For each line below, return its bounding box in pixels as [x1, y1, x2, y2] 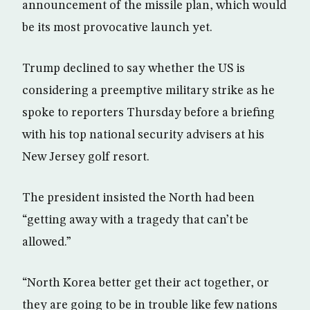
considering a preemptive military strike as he [22, 84, 275, 98]
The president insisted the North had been [22, 192, 255, 205]
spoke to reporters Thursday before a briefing [22, 107, 275, 120]
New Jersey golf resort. [22, 151, 149, 164]
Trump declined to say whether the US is [22, 62, 245, 75]
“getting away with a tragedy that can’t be [22, 214, 248, 227]
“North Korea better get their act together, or [22, 277, 269, 290]
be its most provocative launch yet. [22, 21, 212, 35]
